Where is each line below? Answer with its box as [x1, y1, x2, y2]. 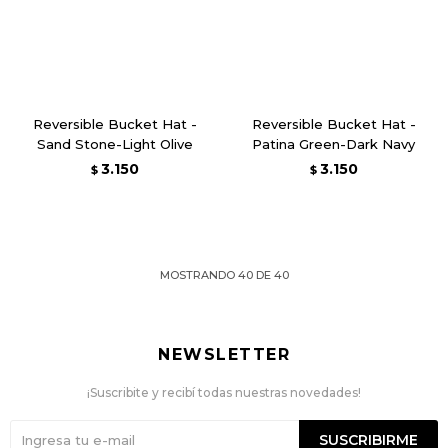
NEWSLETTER [158, 345, 290, 364]
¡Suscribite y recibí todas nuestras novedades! [87, 385, 361, 400]
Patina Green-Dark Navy [252, 136, 415, 152]
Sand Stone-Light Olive [36, 136, 193, 152]
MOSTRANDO [159, 268, 238, 282]
